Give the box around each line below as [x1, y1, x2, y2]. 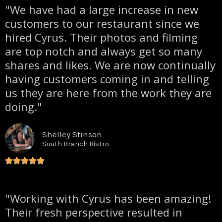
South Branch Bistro [42, 139, 109, 148]
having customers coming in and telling [5, 71, 209, 86]
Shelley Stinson [42, 129, 102, 139]
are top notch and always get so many [5, 43, 202, 58]
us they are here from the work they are [5, 85, 212, 100]
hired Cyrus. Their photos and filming [5, 29, 198, 45]
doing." [5, 99, 42, 114]
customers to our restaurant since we [5, 15, 199, 31]
